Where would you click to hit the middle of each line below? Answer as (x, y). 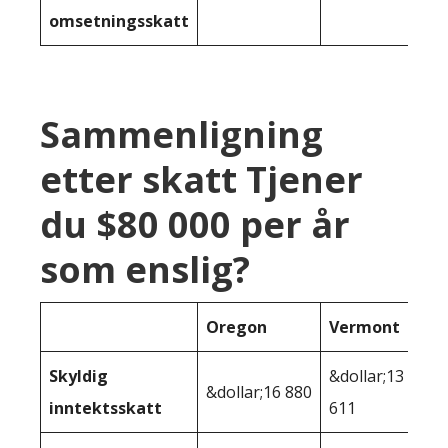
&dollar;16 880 (259, 392)
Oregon (236, 327)
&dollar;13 (366, 376)
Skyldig (78, 376)
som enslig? (145, 270)
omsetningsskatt (119, 21)
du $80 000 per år (195, 225)
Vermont (364, 327)
